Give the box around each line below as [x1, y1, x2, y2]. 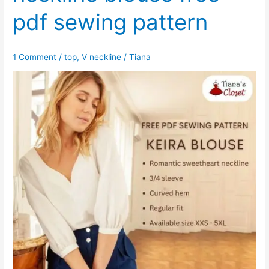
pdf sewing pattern [13, 8, 208, 35]
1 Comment [13, 52, 57, 62]
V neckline [82, 52, 122, 62]
